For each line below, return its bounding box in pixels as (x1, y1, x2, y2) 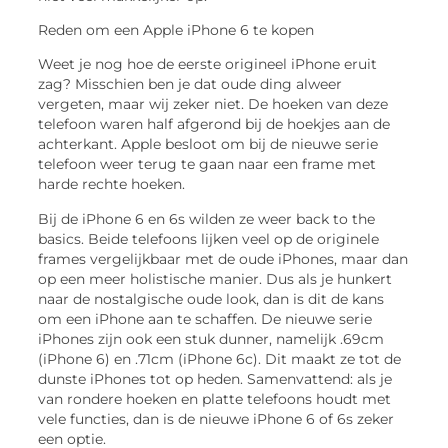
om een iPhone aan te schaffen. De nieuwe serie (38, 310, 373, 327)
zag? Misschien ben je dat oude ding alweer (38, 76, 343, 93)
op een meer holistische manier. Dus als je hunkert (38, 270, 393, 287)
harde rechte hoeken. (38, 176, 186, 193)
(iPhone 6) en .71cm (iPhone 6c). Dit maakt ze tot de (38, 350, 402, 367)
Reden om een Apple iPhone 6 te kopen (38, 21, 315, 38)
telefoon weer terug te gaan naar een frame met (38, 156, 377, 173)
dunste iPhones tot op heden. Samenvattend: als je (38, 370, 393, 387)
